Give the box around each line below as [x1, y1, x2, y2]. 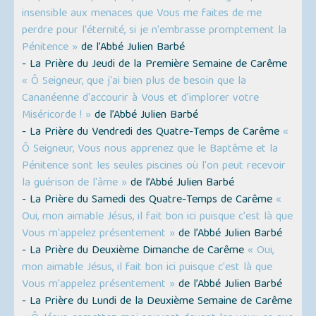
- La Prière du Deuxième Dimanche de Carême [22, 241, 248, 262]
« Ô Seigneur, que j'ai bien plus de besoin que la [22, 72, 247, 92]
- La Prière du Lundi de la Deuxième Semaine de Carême [22, 292, 293, 312]
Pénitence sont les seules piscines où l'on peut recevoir [22, 157, 286, 177]
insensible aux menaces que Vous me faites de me [22, 4, 262, 25]
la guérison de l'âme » [22, 174, 128, 194]
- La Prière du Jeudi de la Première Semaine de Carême [22, 55, 288, 75]
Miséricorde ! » [22, 106, 92, 126]
